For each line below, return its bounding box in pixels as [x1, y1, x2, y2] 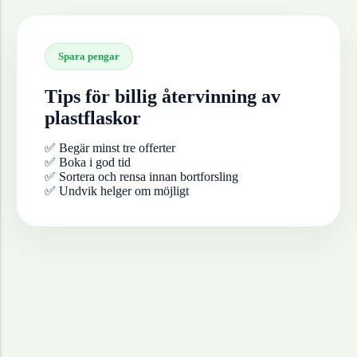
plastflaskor [45, 108, 141, 129]
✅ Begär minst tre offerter [45, 141, 175, 155]
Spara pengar [58, 50, 120, 63]
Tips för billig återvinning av [45, 86, 280, 108]
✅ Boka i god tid [45, 155, 131, 170]
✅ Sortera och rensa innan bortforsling [45, 170, 238, 184]
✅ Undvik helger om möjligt [45, 184, 189, 198]
